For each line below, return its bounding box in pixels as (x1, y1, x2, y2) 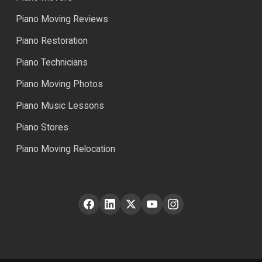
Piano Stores (16, 121, 68, 133)
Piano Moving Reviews (16, 13, 108, 25)
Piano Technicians (16, 56, 88, 68)
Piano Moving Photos (16, 78, 103, 89)
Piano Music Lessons (16, 99, 104, 111)
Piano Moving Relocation (16, 143, 115, 154)
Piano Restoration (16, 35, 88, 46)
